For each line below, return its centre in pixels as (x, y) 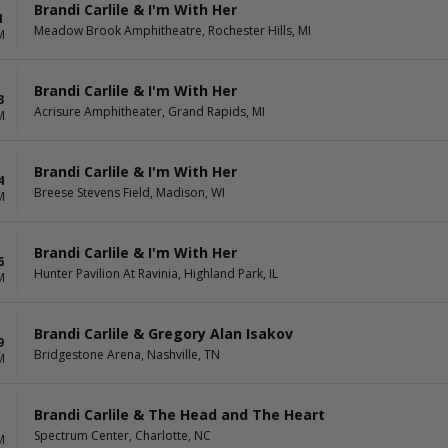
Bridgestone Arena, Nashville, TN (127, 354)
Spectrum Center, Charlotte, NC (122, 435)
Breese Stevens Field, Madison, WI (129, 192)
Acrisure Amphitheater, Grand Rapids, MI (149, 111)
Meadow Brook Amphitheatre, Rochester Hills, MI (172, 30)
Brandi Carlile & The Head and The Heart (179, 414)
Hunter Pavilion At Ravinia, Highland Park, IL (156, 273)
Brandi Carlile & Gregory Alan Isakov (163, 333)
